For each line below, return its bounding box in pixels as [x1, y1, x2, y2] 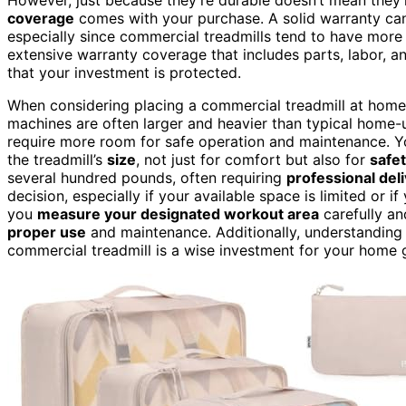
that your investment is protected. [7, 63, 241, 82]
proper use [7, 222, 86, 241]
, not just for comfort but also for [136, 150, 370, 169]
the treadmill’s [7, 150, 107, 169]
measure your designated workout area [37, 204, 319, 223]
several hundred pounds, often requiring [7, 168, 286, 187]
